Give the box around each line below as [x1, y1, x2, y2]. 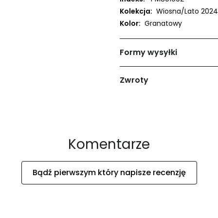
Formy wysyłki [120, 46, 177, 58]
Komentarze [68, 134, 150, 154]
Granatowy [145, 18, 182, 28]
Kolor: [120, 18, 141, 28]
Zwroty [120, 74, 148, 86]
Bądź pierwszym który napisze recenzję [32, 166, 186, 178]
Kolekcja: [120, 6, 152, 16]
